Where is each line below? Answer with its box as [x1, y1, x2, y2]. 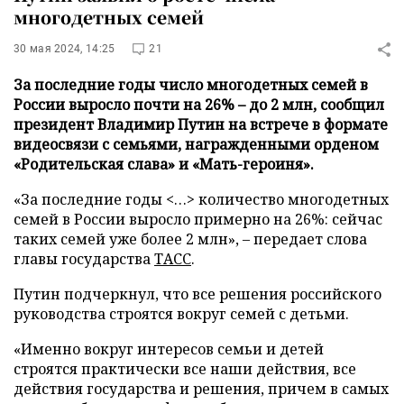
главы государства [14, 249, 154, 269]
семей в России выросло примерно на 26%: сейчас [14, 209, 382, 229]
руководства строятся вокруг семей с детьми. [14, 304, 349, 324]
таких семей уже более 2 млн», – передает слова [14, 229, 367, 249]
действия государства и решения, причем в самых [14, 379, 389, 399]
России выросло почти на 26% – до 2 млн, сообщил [14, 95, 384, 115]
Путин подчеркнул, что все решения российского [14, 284, 381, 304]
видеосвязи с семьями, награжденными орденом [14, 134, 379, 154]
